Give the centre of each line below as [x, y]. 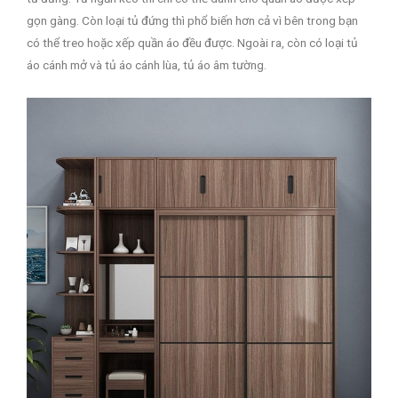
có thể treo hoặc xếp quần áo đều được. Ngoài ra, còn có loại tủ [192, 43]
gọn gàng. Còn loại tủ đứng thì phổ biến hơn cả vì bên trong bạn [192, 21]
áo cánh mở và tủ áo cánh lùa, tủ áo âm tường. [147, 65]
